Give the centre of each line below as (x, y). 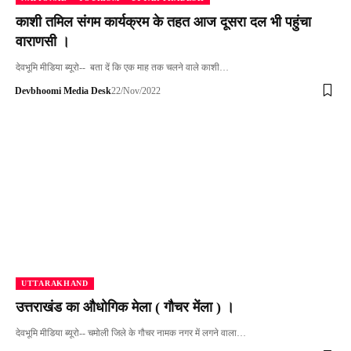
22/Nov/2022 (136, 90)
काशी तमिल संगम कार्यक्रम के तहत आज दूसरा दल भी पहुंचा (163, 22)
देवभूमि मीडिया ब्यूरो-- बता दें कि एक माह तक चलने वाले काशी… (122, 67)
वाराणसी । (43, 41)
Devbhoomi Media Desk (63, 90)
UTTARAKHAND (55, 284)
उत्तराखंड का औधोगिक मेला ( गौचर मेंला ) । (125, 308)
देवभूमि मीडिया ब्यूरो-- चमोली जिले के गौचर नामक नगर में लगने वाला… (131, 333)
